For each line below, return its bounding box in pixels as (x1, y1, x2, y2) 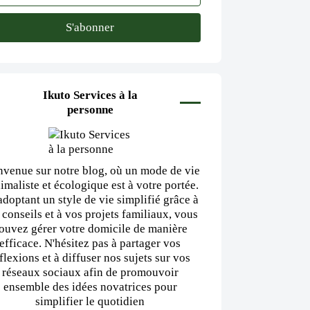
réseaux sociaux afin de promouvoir (1, 266, 179, 279)
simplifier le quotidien (35, 295, 145, 308)
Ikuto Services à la (42, 89, 138, 102)
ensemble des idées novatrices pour (3, 280, 177, 293)
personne (66, 103, 113, 116)
